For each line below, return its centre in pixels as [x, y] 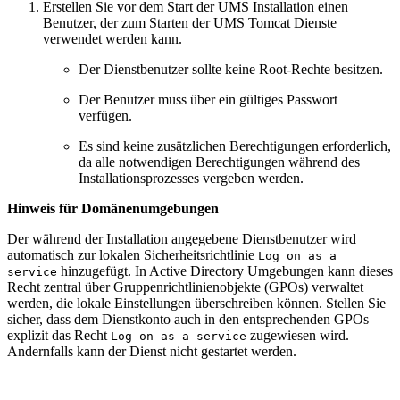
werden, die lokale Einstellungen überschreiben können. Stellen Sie [196, 304]
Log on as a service [179, 337]
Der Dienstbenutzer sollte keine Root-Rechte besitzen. [231, 70]
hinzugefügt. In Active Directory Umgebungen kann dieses [225, 271]
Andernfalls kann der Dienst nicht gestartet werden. [152, 352]
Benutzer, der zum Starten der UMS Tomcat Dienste [190, 23]
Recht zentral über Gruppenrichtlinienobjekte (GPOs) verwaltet [185, 287]
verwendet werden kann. [112, 39]
